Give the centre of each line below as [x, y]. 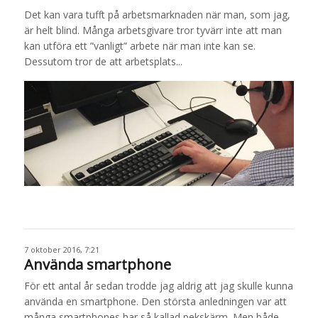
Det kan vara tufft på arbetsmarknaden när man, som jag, [157, 15]
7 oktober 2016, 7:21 [61, 249]
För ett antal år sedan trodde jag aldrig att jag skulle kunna [158, 285]
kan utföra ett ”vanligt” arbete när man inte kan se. [139, 46]
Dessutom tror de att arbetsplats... [103, 62]
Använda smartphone [97, 264]
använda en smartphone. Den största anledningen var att [155, 301]
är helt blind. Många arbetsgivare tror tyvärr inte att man [153, 31]
